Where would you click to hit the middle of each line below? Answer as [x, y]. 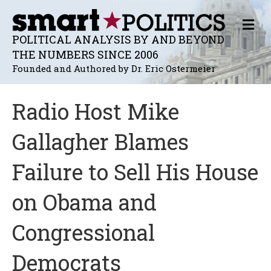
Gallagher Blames [100, 141]
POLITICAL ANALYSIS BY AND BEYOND [118, 39]
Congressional [83, 232]
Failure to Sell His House [135, 171]
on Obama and [84, 202]
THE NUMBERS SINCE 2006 [85, 54]
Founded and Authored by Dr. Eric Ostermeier [114, 68]
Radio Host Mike [96, 111]
